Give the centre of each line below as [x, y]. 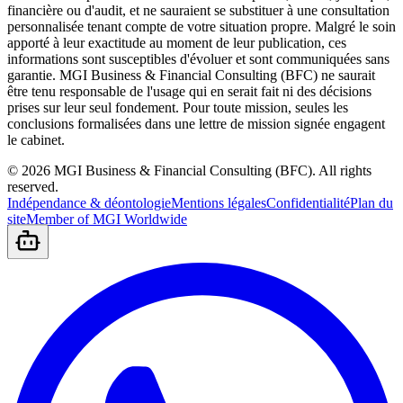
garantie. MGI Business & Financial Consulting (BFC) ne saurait [191, 75]
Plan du [372, 202]
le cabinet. [36, 139]
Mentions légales [219, 202]
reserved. [33, 186]
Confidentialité [308, 202]
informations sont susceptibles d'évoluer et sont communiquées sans [198, 58]
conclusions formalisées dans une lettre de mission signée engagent [196, 123]
